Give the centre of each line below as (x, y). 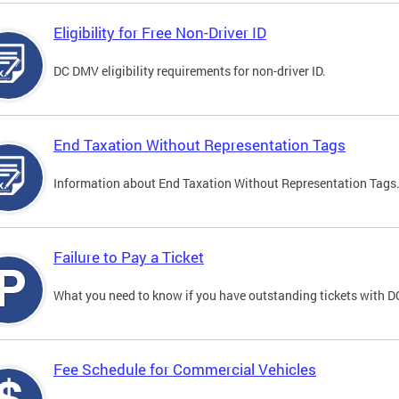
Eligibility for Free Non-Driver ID (160, 33)
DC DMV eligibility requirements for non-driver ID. (190, 71)
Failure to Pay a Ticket (129, 257)
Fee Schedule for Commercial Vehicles (185, 370)
